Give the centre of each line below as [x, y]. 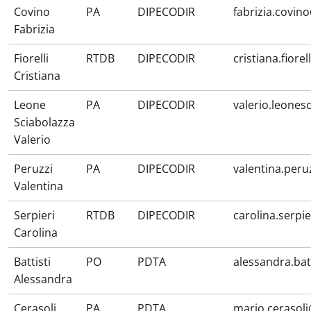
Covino [32, 12]
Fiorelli [31, 58]
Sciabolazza [44, 122]
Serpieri [34, 215]
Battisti [32, 262]
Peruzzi [33, 169]
